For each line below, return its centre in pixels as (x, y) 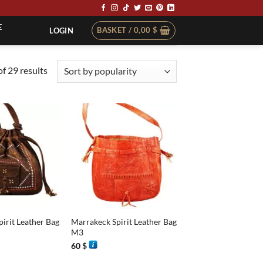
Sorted (60, 69)
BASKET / (115, 30)
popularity (68, 99)
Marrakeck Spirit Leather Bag (124, 222)
